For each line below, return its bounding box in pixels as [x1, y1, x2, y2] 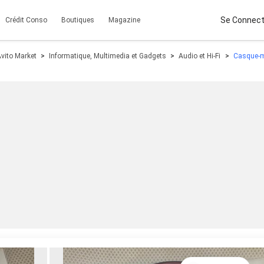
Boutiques [61, 16, 94, 24]
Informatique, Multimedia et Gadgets [49, 52, 167, 60]
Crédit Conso [5, 16, 47, 24]
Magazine [108, 16, 140, 24]
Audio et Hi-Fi [179, 52, 221, 60]
